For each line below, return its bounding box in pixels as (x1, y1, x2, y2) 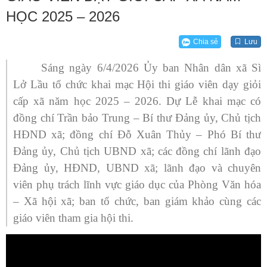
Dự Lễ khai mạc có (162, 94, 262, 107)
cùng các (215, 194, 262, 207)
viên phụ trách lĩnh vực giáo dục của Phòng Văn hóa (13, 178, 261, 191)
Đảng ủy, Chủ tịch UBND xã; (13, 144, 158, 157)
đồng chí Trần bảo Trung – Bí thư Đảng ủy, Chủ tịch (13, 111, 261, 124)
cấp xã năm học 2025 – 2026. (13, 94, 162, 107)
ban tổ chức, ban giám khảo (79, 194, 215, 207)
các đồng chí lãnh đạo (157, 144, 262, 157)
